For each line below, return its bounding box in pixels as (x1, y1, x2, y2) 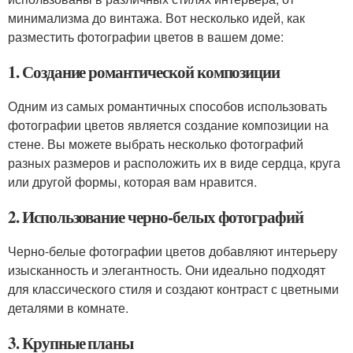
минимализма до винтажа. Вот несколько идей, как (8, 9, 305, 27)
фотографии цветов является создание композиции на (8, 116, 329, 134)
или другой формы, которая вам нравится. (8, 173, 257, 191)
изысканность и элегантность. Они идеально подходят (8, 261, 325, 279)
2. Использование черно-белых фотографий (8, 205, 304, 229)
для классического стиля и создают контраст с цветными (8, 280, 339, 298)
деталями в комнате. (8, 299, 128, 317)
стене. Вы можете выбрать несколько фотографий (8, 135, 303, 153)
